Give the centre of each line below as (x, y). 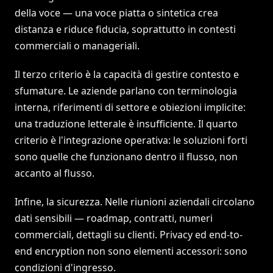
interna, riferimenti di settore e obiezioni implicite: (130, 107)
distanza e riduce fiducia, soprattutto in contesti (125, 29)
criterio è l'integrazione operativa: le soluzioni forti (131, 140)
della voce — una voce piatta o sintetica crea (116, 13)
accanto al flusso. (55, 173)
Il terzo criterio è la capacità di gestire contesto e (127, 74)
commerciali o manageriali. (77, 46)
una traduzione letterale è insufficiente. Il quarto (126, 124)
